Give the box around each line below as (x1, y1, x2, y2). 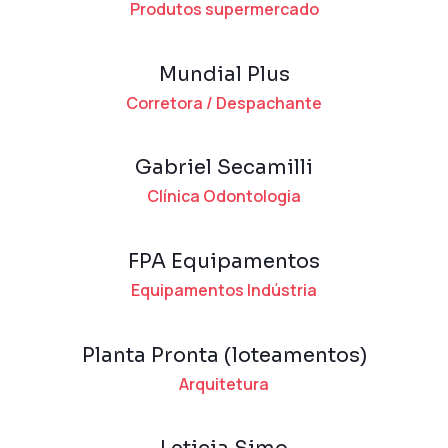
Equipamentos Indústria (131, 278, 317, 301)
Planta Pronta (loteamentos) (81, 342, 367, 368)
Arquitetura (179, 372, 269, 395)
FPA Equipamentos (128, 248, 320, 274)
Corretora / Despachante (126, 91, 322, 114)
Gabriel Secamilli (135, 155, 313, 181)
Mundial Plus (158, 61, 290, 87)
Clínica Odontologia (147, 185, 301, 208)
